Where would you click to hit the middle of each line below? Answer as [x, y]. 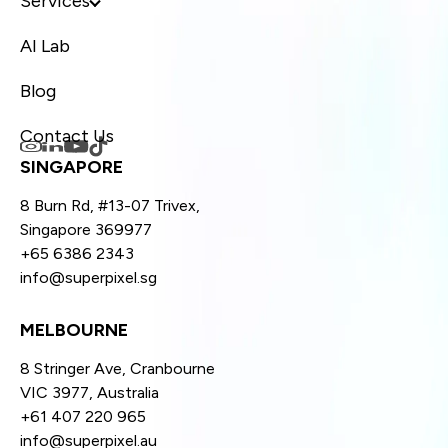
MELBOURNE [74, 330]
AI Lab [45, 46]
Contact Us [67, 136]
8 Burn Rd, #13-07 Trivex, [110, 206]
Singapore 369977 [86, 230]
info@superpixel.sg [88, 278]
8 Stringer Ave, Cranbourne [117, 369]
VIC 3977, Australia [89, 393]
